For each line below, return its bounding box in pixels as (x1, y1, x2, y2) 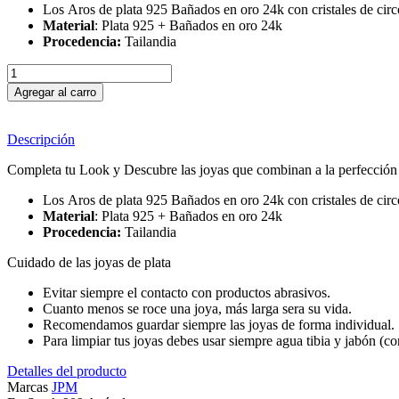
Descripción (7, 131, 75, 147)
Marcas (7, 379, 48, 395)
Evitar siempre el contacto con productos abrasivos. (43, 284, 330, 300)
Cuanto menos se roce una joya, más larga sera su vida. (43, 300, 352, 316)
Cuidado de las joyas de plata (7, 254, 171, 270)
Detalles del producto (7, 362, 126, 379)
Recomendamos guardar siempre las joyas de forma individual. (43, 316, 395, 332)
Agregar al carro (14, 85, 96, 99)
